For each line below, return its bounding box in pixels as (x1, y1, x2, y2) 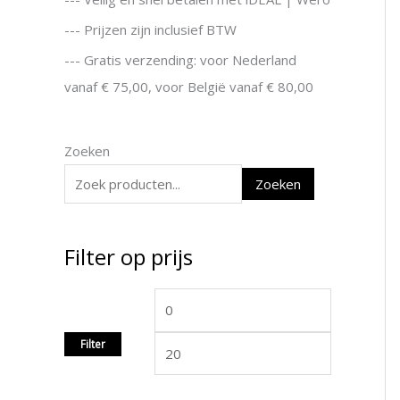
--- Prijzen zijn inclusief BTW (64, 20, 237, 38)
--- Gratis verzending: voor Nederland (64, 50, 296, 69)
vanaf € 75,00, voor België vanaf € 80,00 (64, 77, 313, 96)
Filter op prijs (64, 242, 193, 271)
